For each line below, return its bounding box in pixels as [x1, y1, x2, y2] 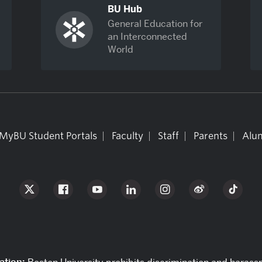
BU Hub [107, 2, 142, 15]
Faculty [111, 130, 143, 142]
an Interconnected [107, 30, 187, 43]
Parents [193, 130, 227, 142]
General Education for [107, 17, 202, 30]
